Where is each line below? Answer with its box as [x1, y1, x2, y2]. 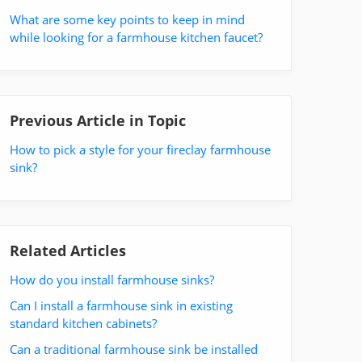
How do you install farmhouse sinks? [10, 271, 214, 288]
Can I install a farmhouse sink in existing [10, 297, 233, 314]
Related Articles [10, 240, 126, 260]
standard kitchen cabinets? [10, 314, 157, 331]
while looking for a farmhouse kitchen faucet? [10, 28, 263, 45]
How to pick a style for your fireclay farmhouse [10, 141, 271, 158]
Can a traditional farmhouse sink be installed [10, 340, 258, 357]
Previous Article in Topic [10, 110, 186, 130]
